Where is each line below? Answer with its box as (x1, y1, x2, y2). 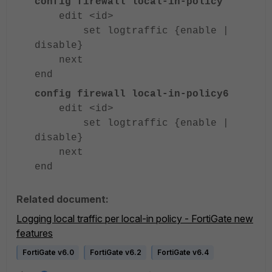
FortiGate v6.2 (90, 248, 141, 257)
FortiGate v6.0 (22, 248, 74, 257)
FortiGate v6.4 (157, 248, 209, 257)
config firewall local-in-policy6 (35, 89, 229, 100)
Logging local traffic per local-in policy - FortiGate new (16, 212, 253, 225)
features (16, 227, 53, 240)
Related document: (16, 193, 109, 206)
